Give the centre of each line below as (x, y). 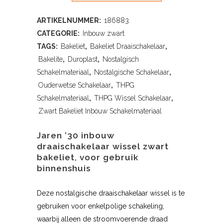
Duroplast (83, 59)
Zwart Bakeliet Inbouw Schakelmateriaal (100, 111)
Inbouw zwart (104, 34)
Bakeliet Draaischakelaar (128, 47)
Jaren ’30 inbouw (76, 136)
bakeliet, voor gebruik (88, 158)
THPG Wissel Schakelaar (133, 98)
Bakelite (51, 59)
